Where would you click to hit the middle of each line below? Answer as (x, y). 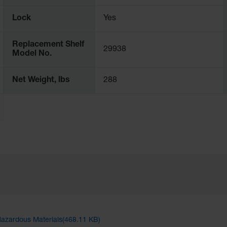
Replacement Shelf (48, 45)
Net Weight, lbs (41, 80)
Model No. (32, 54)
